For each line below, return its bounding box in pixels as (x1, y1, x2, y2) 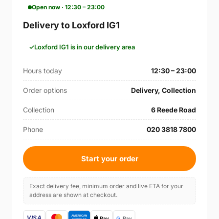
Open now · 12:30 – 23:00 (32, 3, 105, 11)
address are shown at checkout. (29, 191, 117, 199)
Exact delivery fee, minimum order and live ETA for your (29, 182, 183, 190)
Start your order (81, 154, 138, 164)
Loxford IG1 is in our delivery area (34, 43, 135, 51)
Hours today (23, 66, 62, 75)
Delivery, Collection (131, 86, 196, 95)
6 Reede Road (151, 106, 196, 114)
